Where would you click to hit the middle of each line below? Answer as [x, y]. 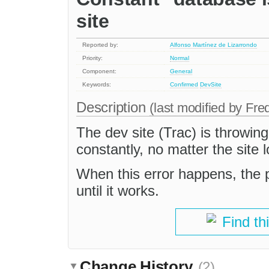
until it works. [118, 191]
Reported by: [101, 45]
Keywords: [97, 85]
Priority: [93, 58]
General [181, 71]
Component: [100, 71]
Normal [180, 58]
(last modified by [198, 108]
